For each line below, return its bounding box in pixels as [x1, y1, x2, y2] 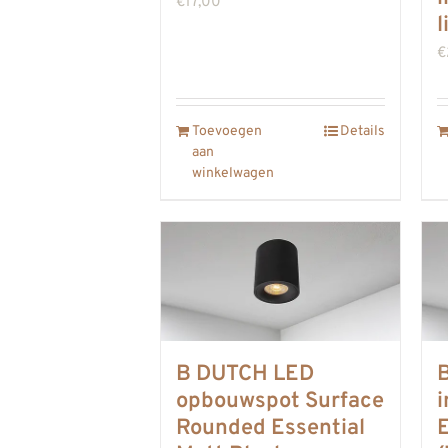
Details [340, 122, 385, 140]
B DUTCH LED [176, 361, 314, 388]
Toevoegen [192, 122, 262, 140]
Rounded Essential [176, 415, 365, 442]
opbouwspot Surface [176, 388, 384, 415]
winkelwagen [192, 164, 274, 182]
